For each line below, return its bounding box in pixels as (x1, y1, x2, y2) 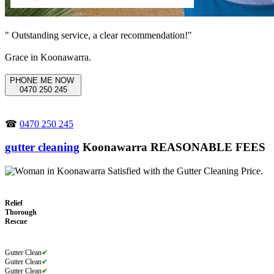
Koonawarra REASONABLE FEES (80, 141, 265, 154)
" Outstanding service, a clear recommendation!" (5, 29, 192, 40)
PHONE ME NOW (10, 75, 76, 85)
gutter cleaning (5, 141, 80, 154)
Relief (5, 199, 23, 208)
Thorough (5, 208, 37, 217)
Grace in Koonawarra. (5, 51, 91, 62)
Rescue (5, 217, 27, 226)
